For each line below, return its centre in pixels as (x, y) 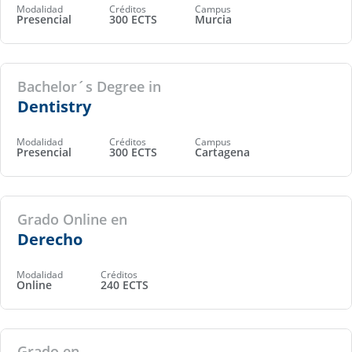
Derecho (49, 239)
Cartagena (222, 152)
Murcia (213, 19)
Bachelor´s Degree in (89, 86)
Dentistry (54, 106)
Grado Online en (72, 219)
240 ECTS (125, 284)
